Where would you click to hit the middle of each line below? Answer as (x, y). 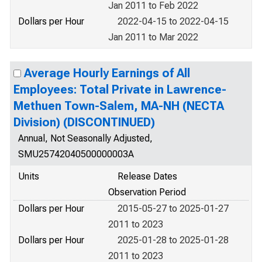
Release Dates (147, 176)
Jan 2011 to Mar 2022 (153, 37)
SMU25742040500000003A (76, 154)
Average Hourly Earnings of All (107, 73)
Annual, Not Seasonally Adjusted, (85, 138)
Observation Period (147, 192)
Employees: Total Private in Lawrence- (120, 89)
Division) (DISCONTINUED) (84, 122)
